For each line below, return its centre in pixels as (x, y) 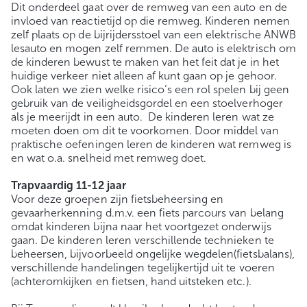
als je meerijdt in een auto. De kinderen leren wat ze (143, 117)
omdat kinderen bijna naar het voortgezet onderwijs (141, 227)
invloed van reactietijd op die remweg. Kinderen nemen (150, 21)
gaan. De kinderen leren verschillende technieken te (143, 241)
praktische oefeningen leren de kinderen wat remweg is (151, 145)
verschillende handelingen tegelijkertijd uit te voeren (143, 268)
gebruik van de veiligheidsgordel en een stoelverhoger (147, 103)
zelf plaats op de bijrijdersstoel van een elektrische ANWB (153, 35)
